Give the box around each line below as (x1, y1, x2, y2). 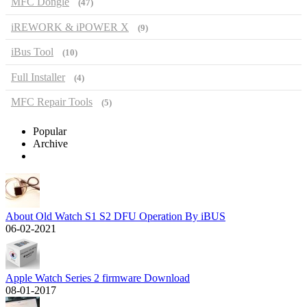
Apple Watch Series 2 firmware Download (5, 272, 190, 284)
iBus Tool (11, 46, 53, 58)
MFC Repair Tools (11, 96, 93, 108)
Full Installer (11, 71, 65, 83)
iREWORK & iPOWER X (11, 21, 129, 33)
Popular (33, 125, 66, 138)
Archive (33, 138, 68, 150)
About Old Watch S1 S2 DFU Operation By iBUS (5, 210, 225, 223)
